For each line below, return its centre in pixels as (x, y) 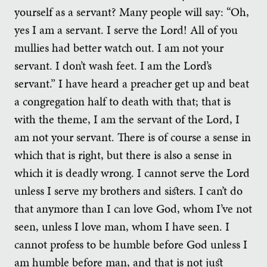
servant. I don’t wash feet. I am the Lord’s (113, 65)
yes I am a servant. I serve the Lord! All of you (126, 30)
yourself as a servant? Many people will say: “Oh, (132, 12)
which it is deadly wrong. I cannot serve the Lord (132, 173)
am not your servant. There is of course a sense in (133, 137)
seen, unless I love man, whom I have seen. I (122, 226)
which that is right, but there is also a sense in (123, 155)
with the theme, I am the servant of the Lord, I (127, 119)
